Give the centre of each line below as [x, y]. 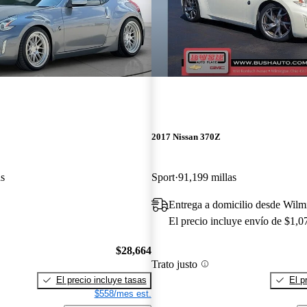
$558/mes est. [123, 293]
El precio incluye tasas [101, 280]
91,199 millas [207, 177]
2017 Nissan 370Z [186, 137]
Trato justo [174, 264]
